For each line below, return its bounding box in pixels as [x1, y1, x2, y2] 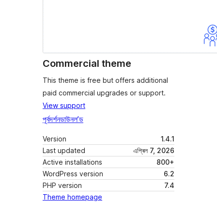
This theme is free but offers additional [43, 76, 168, 85]
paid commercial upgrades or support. [43, 89, 166, 97]
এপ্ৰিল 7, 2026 [133, 146, 174, 155]
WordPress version [43, 170, 103, 178]
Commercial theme [43, 58, 131, 70]
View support [43, 101, 85, 110]
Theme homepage [43, 193, 102, 201]
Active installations [43, 158, 102, 167]
